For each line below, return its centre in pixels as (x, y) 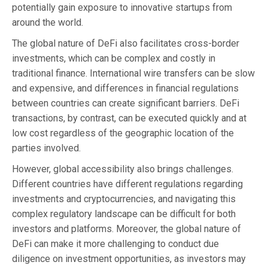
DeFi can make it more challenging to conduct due (115, 243)
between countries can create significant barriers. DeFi (126, 103)
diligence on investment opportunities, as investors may (129, 258)
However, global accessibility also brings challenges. (123, 169)
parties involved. (46, 148)
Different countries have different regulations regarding (127, 184)
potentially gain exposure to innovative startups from (122, 7)
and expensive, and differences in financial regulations (125, 88)
